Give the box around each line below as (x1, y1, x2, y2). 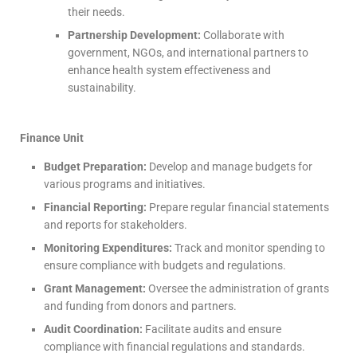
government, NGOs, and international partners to (68, 46, 308, 59)
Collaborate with (201, 29, 284, 41)
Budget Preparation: (44, 160, 147, 173)
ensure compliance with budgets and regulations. (44, 259, 286, 272)
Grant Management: (44, 282, 146, 295)
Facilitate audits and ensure (143, 323, 281, 335)
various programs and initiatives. (44, 178, 206, 190)
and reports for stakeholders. (44, 218, 187, 231)
